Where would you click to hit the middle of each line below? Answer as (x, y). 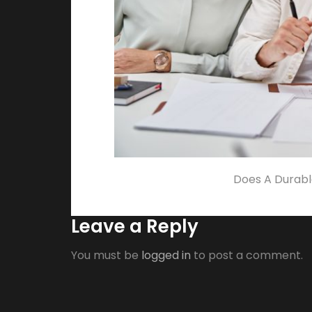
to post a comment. (247, 256)
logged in (166, 256)
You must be (106, 256)
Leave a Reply (135, 227)
